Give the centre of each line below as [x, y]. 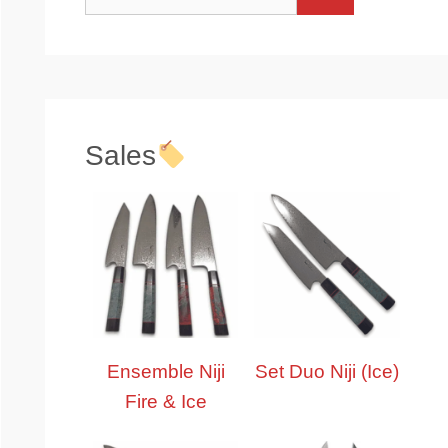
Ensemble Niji [165, 371]
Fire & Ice [165, 401]
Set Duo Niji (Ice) [327, 371]
